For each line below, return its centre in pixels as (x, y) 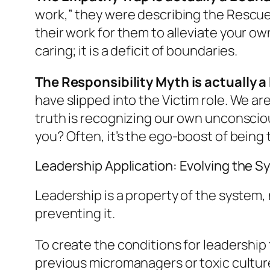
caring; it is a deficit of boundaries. (137, 50)
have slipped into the (99, 100)
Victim (181, 100)
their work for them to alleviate (127, 32)
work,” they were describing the (131, 14)
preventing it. (75, 213)
